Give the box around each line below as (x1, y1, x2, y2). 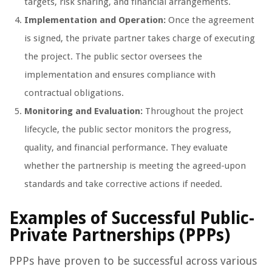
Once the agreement (166, 15, 254, 26)
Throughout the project (143, 106, 243, 117)
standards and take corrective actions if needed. (24, 178, 222, 190)
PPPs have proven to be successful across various (9, 254, 257, 268)
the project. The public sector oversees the (24, 51, 202, 63)
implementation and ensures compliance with (24, 69, 216, 81)
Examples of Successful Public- (9, 208, 254, 229)
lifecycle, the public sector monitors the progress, (24, 124, 231, 135)
